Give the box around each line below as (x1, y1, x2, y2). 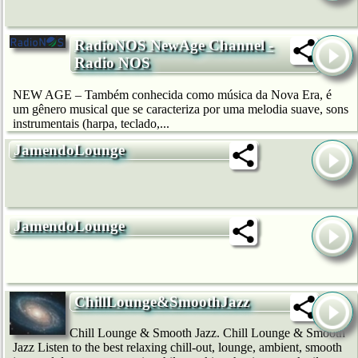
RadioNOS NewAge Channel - (74, 37, 273, 54)
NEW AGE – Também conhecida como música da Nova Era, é (13, 88, 332, 102)
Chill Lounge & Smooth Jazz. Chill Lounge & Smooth (70, 326, 345, 340)
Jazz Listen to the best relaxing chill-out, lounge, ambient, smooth (13, 340, 342, 355)
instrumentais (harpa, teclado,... (13, 117, 169, 131)
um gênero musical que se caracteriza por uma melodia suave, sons (13, 102, 348, 117)
